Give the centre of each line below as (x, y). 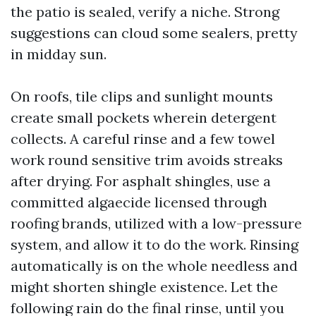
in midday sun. (59, 54)
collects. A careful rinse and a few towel (143, 139)
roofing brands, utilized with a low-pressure (156, 223)
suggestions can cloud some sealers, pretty (154, 33)
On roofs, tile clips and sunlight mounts (142, 96)
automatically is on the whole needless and (154, 266)
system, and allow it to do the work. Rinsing (154, 244)
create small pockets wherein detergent (144, 117)
